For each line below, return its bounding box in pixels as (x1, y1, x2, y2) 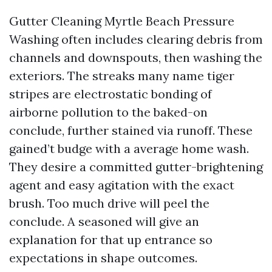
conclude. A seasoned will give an (9, 214, 199, 229)
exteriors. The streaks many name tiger (9, 68, 234, 83)
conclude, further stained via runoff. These (9, 123, 253, 138)
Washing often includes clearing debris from (9, 32, 263, 47)
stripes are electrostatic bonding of (9, 86, 212, 101)
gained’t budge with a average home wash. (9, 141, 249, 156)
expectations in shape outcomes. (9, 250, 197, 265)
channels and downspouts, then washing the (9, 50, 262, 65)
